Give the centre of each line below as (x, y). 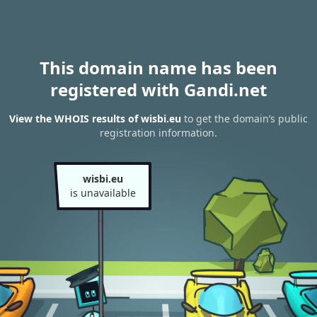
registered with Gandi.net (158, 90)
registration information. (158, 133)
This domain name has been (158, 68)
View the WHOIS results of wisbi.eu (95, 119)
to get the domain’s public (244, 119)
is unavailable (103, 193)
